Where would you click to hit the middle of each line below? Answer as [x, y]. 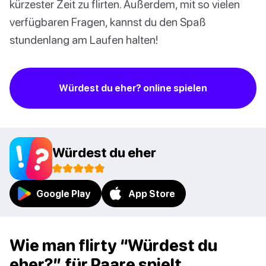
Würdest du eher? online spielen [133, 88]
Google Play [64, 194]
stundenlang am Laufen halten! [84, 40]
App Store [152, 194]
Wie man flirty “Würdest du [113, 246]
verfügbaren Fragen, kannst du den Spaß [108, 22]
